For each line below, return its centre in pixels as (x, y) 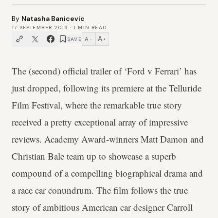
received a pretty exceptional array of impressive (100, 122)
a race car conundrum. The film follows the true (100, 190)
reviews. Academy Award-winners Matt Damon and (108, 139)
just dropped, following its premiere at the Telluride (107, 88)
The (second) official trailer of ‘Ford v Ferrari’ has (104, 71)
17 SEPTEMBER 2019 (40, 27)
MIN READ (91, 27)
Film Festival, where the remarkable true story (97, 105)
